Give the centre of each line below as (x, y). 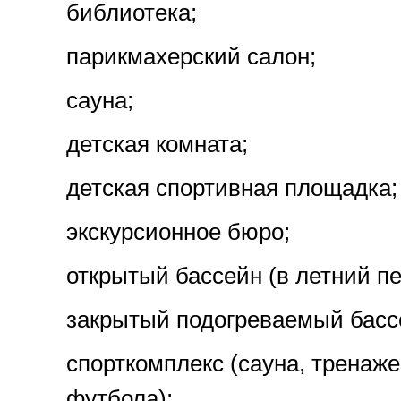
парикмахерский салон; (191, 56)
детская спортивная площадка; (232, 188)
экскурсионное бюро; (178, 232)
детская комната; (157, 144)
